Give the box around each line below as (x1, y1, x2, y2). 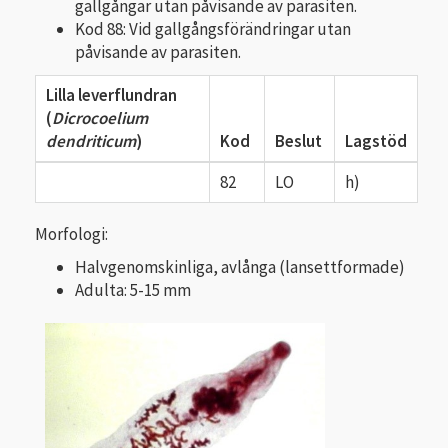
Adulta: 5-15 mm (75, 279, 191, 302)
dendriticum (46, 129, 136, 152)
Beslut (275, 129, 322, 152)
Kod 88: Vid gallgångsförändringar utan (75, 18, 351, 41)
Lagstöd (345, 129, 407, 152)
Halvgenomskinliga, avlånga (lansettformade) (75, 256, 405, 279)
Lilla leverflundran (46, 83, 177, 106)
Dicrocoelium (52, 106, 148, 129)
